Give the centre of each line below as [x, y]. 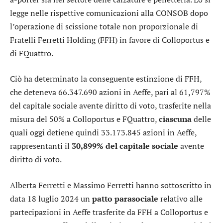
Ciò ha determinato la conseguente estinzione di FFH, [106, 79]
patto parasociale [125, 198]
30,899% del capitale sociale [125, 146]
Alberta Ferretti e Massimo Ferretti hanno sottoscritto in [111, 185]
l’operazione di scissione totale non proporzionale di [104, 26]
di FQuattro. [32, 53]
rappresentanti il [41, 146]
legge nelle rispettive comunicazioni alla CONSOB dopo [109, 13]
